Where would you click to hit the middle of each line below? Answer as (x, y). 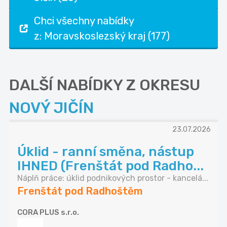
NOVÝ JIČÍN (51, 108)
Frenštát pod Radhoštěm (80, 191)
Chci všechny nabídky (84, 21)
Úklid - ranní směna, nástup (106, 152)
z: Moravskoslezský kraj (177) (102, 36)
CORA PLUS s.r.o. (48, 213)
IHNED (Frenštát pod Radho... (110, 166)
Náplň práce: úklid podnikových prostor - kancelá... (113, 178)
